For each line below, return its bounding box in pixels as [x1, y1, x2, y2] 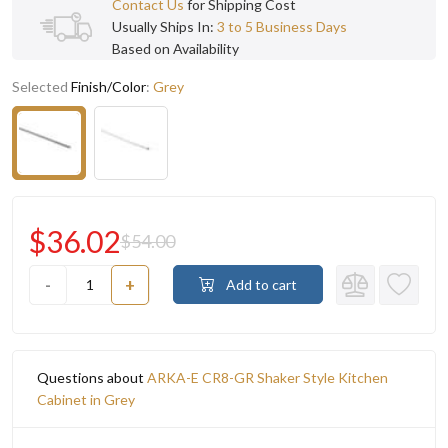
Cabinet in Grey [37, 390, 135, 408]
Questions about [37, 368, 147, 386]
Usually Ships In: [112, 17, 217, 35]
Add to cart [223, 276, 297, 294]
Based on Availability [112, 39, 239, 57]
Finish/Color [71, 77, 146, 95]
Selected [12, 77, 71, 95]
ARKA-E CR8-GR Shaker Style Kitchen [147, 368, 388, 386]
